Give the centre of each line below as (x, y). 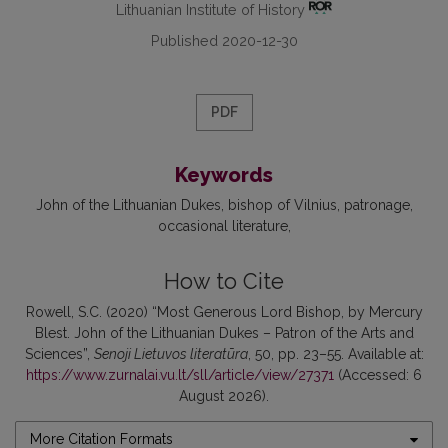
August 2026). (224, 396)
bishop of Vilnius (282, 205)
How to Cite (224, 282)
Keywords (224, 175)
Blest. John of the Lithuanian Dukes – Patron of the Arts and (224, 333)
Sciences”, (59, 354)
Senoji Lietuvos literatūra (170, 354)
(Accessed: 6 (378, 375)
